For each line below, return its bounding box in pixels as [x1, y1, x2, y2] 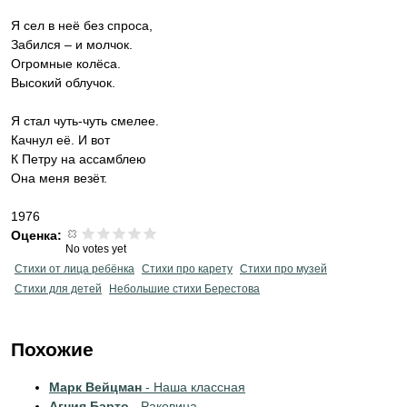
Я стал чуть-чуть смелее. [11, 114, 159, 128]
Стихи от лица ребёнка [15, 263, 134, 275]
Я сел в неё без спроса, [11, 18, 153, 33]
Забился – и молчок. [11, 37, 133, 52]
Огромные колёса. [11, 56, 121, 71]
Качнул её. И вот [11, 133, 110, 147]
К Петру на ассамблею [11, 152, 146, 166]
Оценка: [11, 228, 65, 243]
